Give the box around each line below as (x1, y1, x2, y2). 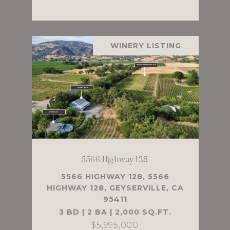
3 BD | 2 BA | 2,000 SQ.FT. (59, 207, 171, 217)
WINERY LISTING (110, 41, 181, 51)
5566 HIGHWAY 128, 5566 (61, 172, 169, 182)
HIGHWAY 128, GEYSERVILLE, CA (46, 183, 184, 193)
